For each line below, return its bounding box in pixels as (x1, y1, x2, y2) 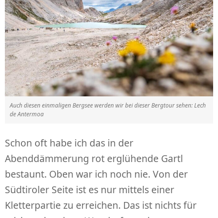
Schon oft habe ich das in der (5, 136, 133, 149)
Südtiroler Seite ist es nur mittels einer (5, 182, 174, 196)
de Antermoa (10, 109, 44, 118)
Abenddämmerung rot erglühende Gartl (5, 151, 183, 165)
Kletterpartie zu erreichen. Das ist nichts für (5, 198, 197, 212)
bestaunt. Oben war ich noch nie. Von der (5, 167, 188, 181)
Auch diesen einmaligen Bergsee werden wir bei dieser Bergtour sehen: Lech (10, 101, 206, 109)
